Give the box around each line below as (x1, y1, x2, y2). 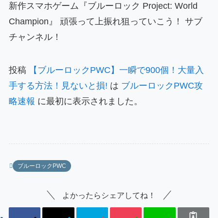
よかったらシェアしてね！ (62, 190, 156, 200)
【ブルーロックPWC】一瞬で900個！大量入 (28, 65, 204, 75)
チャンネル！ (8, 32, 61, 42)
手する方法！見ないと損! (8, 80, 108, 91)
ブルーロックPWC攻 (121, 80, 203, 91)
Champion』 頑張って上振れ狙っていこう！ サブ (8, 16, 202, 26)
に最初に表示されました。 (35, 96, 143, 106)
